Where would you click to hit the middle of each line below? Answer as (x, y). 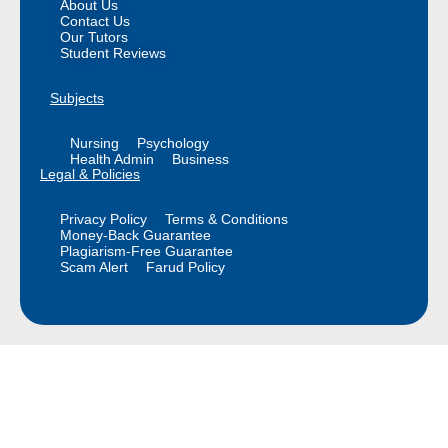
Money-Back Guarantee (135, 234)
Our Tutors (94, 36)
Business (200, 158)
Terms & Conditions (226, 218)
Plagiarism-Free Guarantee (146, 250)
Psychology (173, 142)
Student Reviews (113, 52)
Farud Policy (185, 266)
